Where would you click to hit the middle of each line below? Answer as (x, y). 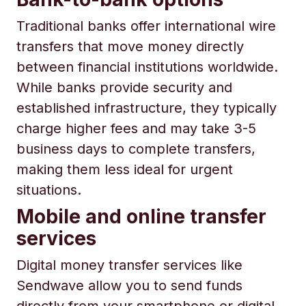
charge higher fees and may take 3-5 (136, 128)
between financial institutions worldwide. (147, 67)
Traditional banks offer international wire (146, 26)
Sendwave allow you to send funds (129, 286)
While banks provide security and (124, 87)
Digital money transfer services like (129, 265)
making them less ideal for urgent (125, 169)
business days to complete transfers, (136, 149)
